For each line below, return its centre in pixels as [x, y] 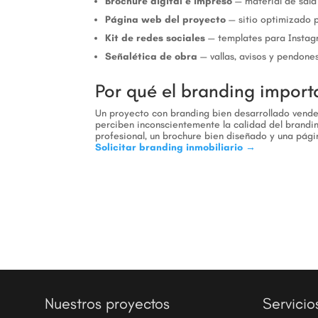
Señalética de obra [152, 56]
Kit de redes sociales [155, 38]
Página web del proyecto [166, 20]
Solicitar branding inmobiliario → [176, 147]
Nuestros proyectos [108, 303]
